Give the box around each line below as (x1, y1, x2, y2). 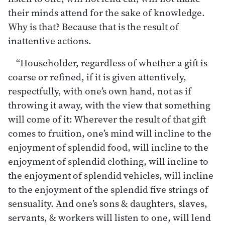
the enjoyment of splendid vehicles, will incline (8, 168, 213, 182)
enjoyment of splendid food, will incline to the (8, 140, 208, 154)
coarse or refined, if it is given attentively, (8, 70, 186, 83)
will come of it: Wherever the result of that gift (8, 112, 206, 126)
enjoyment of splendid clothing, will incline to (8, 154, 208, 168)
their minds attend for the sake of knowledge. (8, 6, 205, 19)
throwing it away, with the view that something (8, 98, 210, 111)
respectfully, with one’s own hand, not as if (8, 84, 191, 97)
